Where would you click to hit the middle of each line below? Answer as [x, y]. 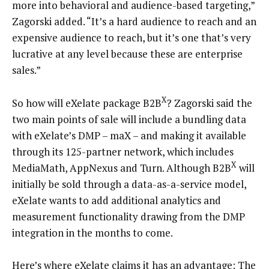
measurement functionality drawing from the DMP [128, 216]
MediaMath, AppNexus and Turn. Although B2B [122, 168]
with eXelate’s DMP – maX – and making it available [129, 135]
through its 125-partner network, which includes [123, 151]
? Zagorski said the [210, 103]
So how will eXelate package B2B [87, 103]
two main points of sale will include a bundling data [129, 119]
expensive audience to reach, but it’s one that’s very [131, 38]
